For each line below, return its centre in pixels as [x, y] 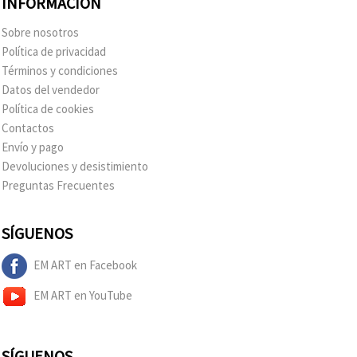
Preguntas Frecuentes [58, 185]
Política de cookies [48, 108]
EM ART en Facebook [85, 265]
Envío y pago [33, 147]
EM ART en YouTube [83, 295]
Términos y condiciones [60, 70]
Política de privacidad [54, 51]
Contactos [28, 127]
